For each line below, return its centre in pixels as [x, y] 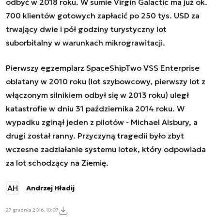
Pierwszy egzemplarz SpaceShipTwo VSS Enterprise [103, 68]
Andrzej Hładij [51, 188]
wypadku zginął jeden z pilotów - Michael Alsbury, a [102, 122]
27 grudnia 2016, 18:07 [32, 210]
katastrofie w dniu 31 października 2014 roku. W [95, 108]
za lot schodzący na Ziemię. [58, 163]
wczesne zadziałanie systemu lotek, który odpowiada [106, 149]
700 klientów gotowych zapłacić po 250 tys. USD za [103, 15]
